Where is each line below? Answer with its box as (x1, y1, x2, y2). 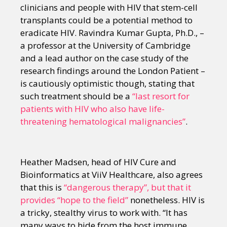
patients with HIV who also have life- (20, 103, 165, 115)
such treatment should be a (20, 90, 132, 102)
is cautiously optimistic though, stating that (20, 78, 195, 90)
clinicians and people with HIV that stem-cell (20, 2, 198, 14)
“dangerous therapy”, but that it (64, 181, 191, 194)
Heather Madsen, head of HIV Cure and (20, 156, 176, 168)
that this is (20, 181, 64, 194)
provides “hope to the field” (20, 194, 128, 206)
